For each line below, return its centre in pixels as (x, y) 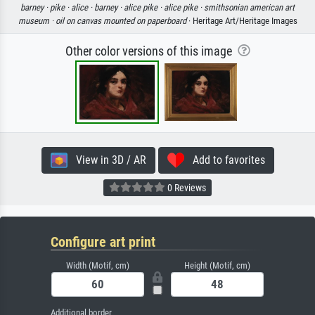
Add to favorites (224, 160)
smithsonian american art (249, 7)
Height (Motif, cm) (217, 265)
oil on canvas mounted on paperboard (121, 20)
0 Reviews (186, 188)
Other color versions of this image (151, 51)
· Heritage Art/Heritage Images (242, 20)
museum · (37, 20)
